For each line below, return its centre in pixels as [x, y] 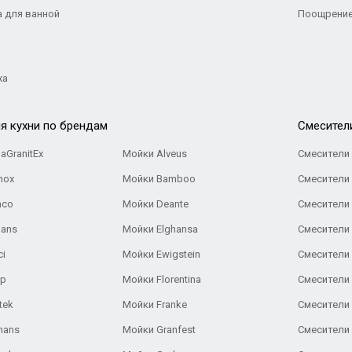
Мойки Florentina [162, 279]
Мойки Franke [155, 304]
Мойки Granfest [159, 330]
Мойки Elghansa [161, 229]
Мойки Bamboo [159, 179]
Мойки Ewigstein [162, 254]
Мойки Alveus [155, 154]
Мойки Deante [156, 204]
